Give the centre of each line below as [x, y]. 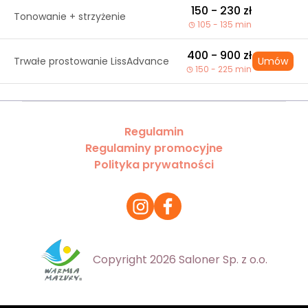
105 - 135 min [224, 24]
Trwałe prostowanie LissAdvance [91, 61]
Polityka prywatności [154, 165]
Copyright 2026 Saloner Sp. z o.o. [180, 260]
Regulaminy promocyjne [154, 148]
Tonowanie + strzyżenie [70, 16]
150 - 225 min [223, 69]
